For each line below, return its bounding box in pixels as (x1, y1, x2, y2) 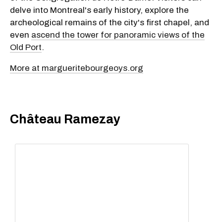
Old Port (10, 43, 42, 53)
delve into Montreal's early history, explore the (10, 5, 189, 15)
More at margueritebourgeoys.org (10, 63, 143, 73)
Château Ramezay (10, 112, 120, 126)
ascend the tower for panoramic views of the (31, 30, 205, 40)
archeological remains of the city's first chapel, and (10, 18, 209, 28)
